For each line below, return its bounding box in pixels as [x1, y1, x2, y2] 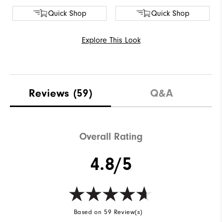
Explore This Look [81, 35, 141, 45]
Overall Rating [79, 131, 143, 143]
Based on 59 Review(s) [73, 209, 143, 216]
